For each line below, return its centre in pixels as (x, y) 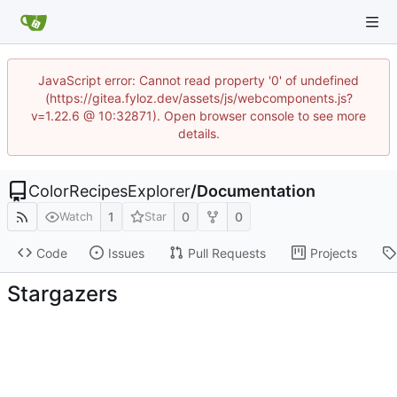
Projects (333, 253)
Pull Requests (226, 253)
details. (198, 133)
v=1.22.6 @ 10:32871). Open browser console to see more (198, 116)
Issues (126, 253)
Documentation (256, 191)
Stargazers (62, 293)
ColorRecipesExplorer (109, 191)
